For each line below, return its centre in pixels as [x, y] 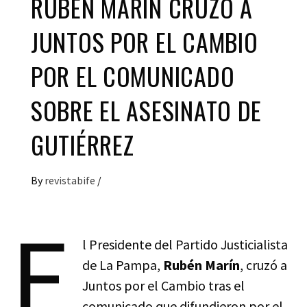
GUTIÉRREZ [83, 144]
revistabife [71, 180]
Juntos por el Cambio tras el [163, 285]
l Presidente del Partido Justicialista [185, 244]
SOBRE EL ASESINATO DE [147, 110]
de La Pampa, [122, 265]
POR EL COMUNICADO [133, 75]
